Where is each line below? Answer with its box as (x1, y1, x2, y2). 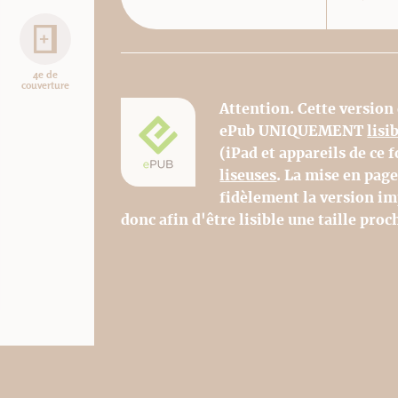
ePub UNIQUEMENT (219, 121, 368, 140)
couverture (20, 78, 69, 92)
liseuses (219, 165, 277, 185)
